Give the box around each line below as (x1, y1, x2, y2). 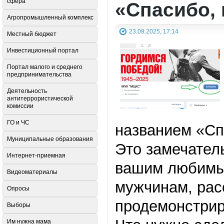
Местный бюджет (7, 30, 56, 38)
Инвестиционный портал (7, 47, 78, 54)
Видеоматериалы (7, 168, 57, 176)
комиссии (7, 102, 33, 110)
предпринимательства (7, 71, 71, 78)
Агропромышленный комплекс (7, 14, 93, 21)
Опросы (7, 185, 29, 192)
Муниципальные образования (7, 135, 93, 143)
